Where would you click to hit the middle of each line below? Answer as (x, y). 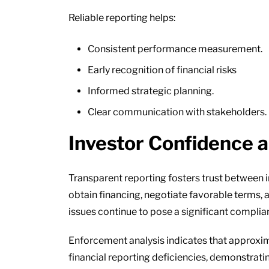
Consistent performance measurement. (176, 49)
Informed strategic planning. (152, 91)
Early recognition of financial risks (163, 70)
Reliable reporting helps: (123, 17)
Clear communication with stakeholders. (177, 112)
